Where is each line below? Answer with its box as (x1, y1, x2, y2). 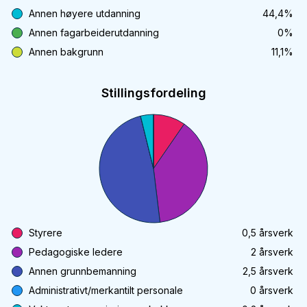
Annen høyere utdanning (29, 8, 140, 19)
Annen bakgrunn (29, 46, 103, 58)
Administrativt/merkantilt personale (29, 284, 183, 296)
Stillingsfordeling (101, 86, 206, 100)
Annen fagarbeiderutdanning (29, 27, 159, 38)
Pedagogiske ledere (29, 246, 123, 258)
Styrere (29, 227, 62, 238)
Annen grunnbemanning (29, 265, 136, 277)
